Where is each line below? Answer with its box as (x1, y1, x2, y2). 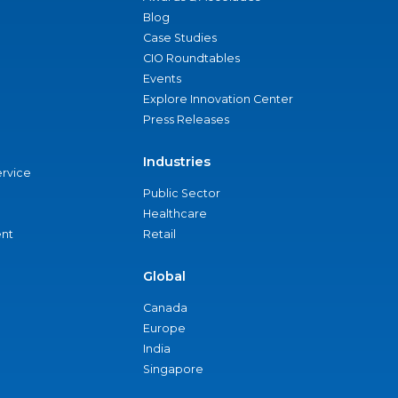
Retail (143, 227, 176, 241)
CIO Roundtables (143, 52, 240, 65)
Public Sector (143, 187, 220, 200)
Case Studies (143, 31, 217, 44)
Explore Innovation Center (143, 92, 293, 106)
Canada (143, 301, 187, 314)
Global (143, 268, 186, 284)
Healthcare (143, 207, 207, 220)
